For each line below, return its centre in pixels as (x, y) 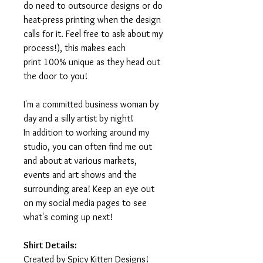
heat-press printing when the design (92, 20)
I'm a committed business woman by (91, 104)
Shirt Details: (50, 245)
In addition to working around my (86, 133)
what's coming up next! (68, 217)
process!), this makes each (75, 48)
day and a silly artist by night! (80, 119)
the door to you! (57, 76)
